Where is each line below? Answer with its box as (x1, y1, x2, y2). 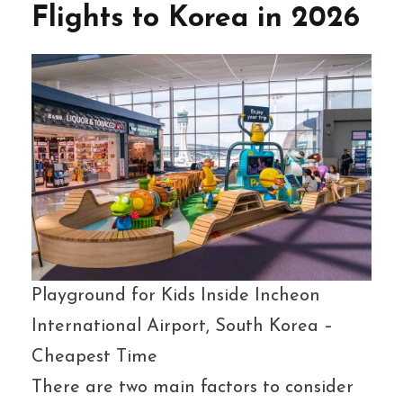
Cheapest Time (31, 348, 157, 367)
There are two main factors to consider (31, 379, 354, 398)
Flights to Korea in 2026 (31, 4, 360, 33)
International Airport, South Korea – (31, 318, 333, 336)
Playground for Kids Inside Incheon (31, 287, 320, 306)
